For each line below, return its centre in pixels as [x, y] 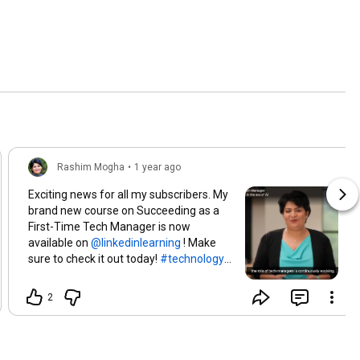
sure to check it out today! [94, 258]
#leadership [59, 274]
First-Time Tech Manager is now [109, 226]
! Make [198, 242]
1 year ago [157, 167]
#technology [192, 258]
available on [59, 242]
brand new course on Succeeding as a [124, 210]
